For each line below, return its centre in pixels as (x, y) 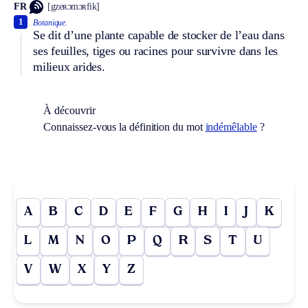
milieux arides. (69, 66)
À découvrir (69, 110)
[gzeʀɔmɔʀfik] (74, 7)
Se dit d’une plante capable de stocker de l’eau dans (159, 35)
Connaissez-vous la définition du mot (124, 126)
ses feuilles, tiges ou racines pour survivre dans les (156, 51)
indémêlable (231, 126)
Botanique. (51, 22)
